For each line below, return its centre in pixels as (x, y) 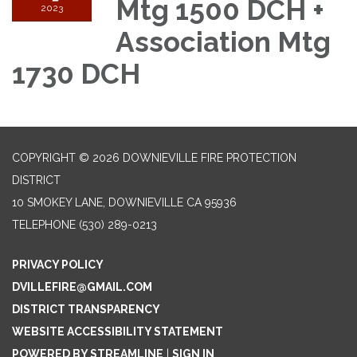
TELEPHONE (44, 224)
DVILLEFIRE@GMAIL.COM (82, 286)
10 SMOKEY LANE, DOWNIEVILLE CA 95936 (124, 202)
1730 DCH (76, 73)
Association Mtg (223, 41)
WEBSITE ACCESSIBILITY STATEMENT (118, 331)
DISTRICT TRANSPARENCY (86, 309)
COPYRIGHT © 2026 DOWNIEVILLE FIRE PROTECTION (154, 157)
